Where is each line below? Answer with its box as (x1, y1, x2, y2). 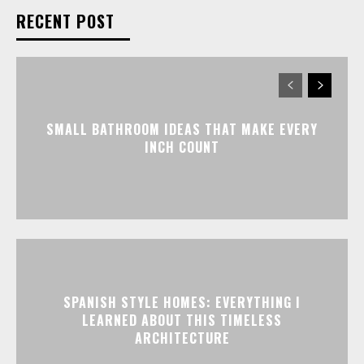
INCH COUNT (145, 136, 219, 157)
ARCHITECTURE (134, 327, 230, 348)
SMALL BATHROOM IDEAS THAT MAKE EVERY (46, 119, 318, 139)
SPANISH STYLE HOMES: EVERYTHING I (63, 292, 301, 312)
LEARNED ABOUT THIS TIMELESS (82, 310, 282, 330)
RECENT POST (16, 8, 115, 33)
